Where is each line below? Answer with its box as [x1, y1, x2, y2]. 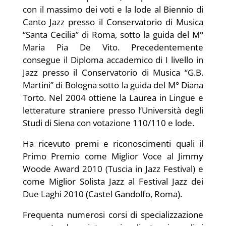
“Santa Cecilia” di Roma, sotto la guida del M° [23, 29, 203, 41]
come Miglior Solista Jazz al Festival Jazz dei [23, 176, 203, 188]
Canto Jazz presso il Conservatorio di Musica [23, 16, 203, 28]
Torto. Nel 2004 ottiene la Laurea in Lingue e [23, 92, 203, 104]
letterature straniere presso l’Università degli [23, 104, 203, 117]
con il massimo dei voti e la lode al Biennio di [23, 4, 203, 16]
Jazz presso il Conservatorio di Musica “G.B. [23, 67, 203, 79]
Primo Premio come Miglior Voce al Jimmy [23, 150, 203, 162]
